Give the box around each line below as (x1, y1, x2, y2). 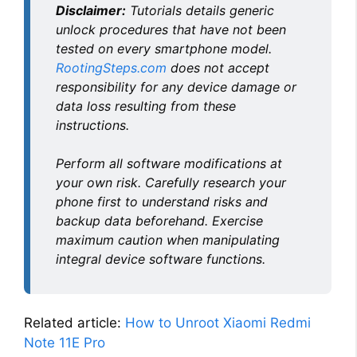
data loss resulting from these (56, 97, 236, 114)
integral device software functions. (56, 250, 265, 267)
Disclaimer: (56, 2, 126, 18)
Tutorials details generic (126, 2, 274, 18)
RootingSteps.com (56, 59, 167, 76)
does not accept (167, 59, 269, 76)
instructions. (56, 116, 129, 133)
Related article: (24, 314, 125, 331)
